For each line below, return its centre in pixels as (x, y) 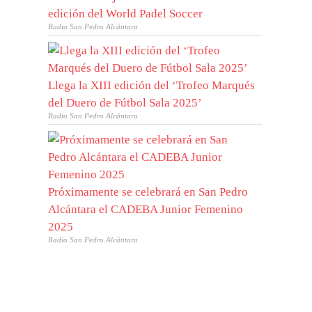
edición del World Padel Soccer (126, 14)
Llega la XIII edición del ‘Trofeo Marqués (152, 86)
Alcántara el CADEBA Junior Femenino (146, 210)
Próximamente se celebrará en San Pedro (148, 192)
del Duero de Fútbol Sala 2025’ (125, 103)
